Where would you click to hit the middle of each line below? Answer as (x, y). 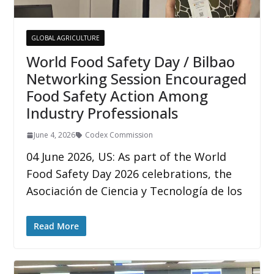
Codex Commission (119, 135)
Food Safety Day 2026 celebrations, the (129, 174)
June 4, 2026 (54, 135)
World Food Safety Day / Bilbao (130, 62)
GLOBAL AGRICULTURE (65, 38)
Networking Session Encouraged (136, 79)
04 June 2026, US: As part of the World (126, 157)
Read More (56, 226)
